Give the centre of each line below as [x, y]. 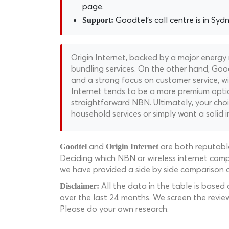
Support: [98, 20]
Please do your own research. [114, 209]
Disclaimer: [79, 186]
